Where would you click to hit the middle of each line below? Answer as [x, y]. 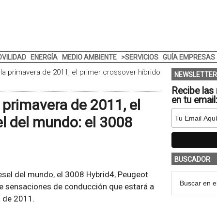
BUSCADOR [192, 159]
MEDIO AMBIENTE [89, 57]
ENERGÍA [44, 57]
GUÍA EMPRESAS [189, 57]
